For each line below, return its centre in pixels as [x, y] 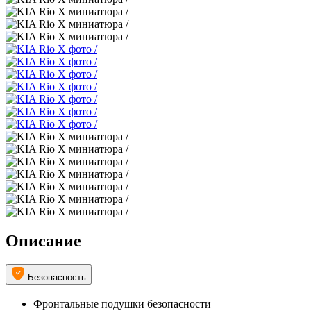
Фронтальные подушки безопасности [122, 303]
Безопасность [57, 278]
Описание [43, 241]
